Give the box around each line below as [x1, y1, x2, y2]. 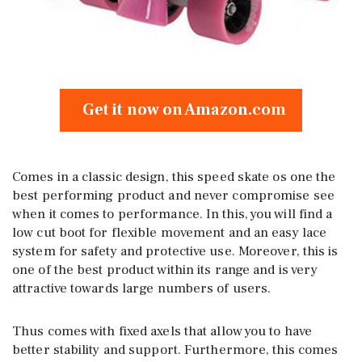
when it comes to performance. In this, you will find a [12, 205, 333, 224]
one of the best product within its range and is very [12, 261, 318, 280]
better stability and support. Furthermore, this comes [12, 341, 339, 360]
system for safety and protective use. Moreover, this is [12, 242, 339, 261]
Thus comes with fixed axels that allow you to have [12, 322, 313, 341]
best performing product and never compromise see [12, 187, 335, 205]
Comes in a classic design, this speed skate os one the [12, 168, 336, 187]
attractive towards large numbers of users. [12, 280, 271, 298]
